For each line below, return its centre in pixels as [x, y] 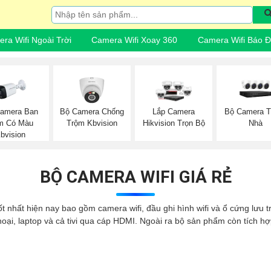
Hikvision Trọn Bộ [174, 123]
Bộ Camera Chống [92, 111]
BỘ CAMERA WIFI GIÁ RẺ [135, 177]
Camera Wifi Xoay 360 [135, 40]
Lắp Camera [174, 112]
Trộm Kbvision [92, 123]
